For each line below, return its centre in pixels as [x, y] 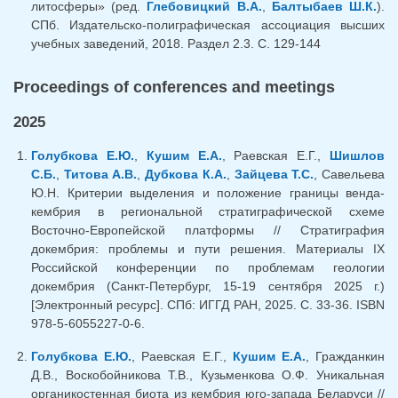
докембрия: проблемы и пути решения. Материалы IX [208, 248]
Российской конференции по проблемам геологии [208, 267]
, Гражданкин [345, 356]
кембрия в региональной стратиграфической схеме [208, 211]
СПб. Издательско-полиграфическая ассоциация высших [208, 24]
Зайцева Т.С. [274, 174]
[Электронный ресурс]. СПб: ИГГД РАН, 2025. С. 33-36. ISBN [208, 304]
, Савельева [350, 174]
